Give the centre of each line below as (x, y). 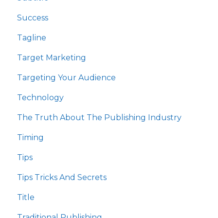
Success (33, 18)
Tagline (32, 37)
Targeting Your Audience (66, 77)
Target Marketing (52, 57)
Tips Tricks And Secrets (62, 177)
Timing (30, 137)
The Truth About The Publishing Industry (99, 117)
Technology (40, 97)
